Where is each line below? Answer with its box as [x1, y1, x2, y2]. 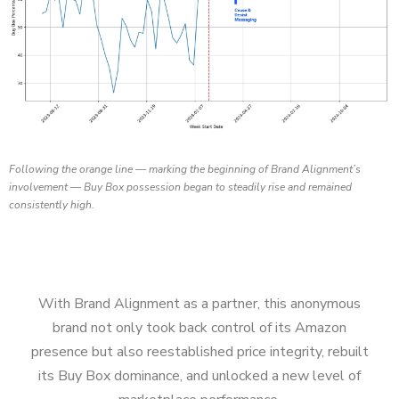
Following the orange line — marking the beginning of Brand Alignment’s [9, 161, 361, 176]
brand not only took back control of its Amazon [53, 317, 346, 338]
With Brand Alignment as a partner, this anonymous [38, 293, 361, 313]
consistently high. [9, 197, 94, 212]
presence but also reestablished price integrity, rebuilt [30, 341, 369, 362]
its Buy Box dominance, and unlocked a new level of [38, 365, 361, 386]
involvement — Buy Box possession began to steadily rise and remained [9, 179, 352, 194]
